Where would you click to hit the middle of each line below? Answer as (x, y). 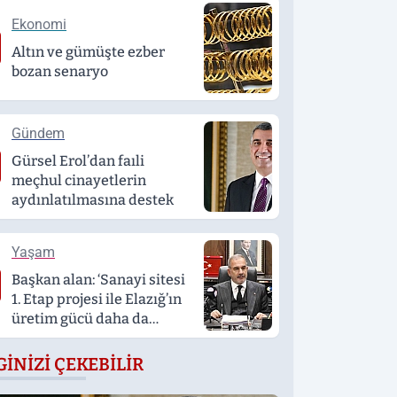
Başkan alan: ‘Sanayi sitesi (98, 280)
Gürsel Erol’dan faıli (78, 161)
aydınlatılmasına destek (93, 200)
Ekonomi (39, 24)
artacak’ (38, 338)
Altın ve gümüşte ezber (88, 52)
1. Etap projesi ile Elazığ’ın (97, 299)
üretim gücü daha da (80, 319)
